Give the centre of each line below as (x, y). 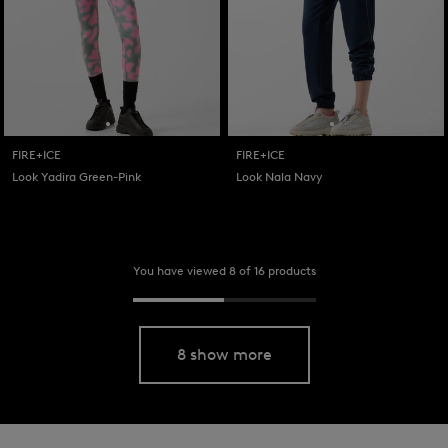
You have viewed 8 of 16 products (224, 271)
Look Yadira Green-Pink (76, 177)
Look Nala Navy (279, 177)
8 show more (224, 355)
